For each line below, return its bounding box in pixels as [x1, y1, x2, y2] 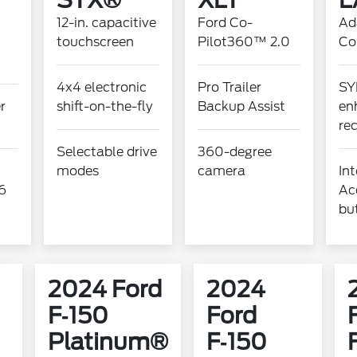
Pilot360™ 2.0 [198, 34, 290, 49]
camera [198, 163, 245, 178]
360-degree [198, 144, 272, 159]
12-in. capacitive [56, 15, 156, 30]
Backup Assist [198, 99, 285, 114]
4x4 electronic [56, 80, 147, 95]
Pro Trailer [198, 80, 261, 95]
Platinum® [47, 328, 168, 355]
